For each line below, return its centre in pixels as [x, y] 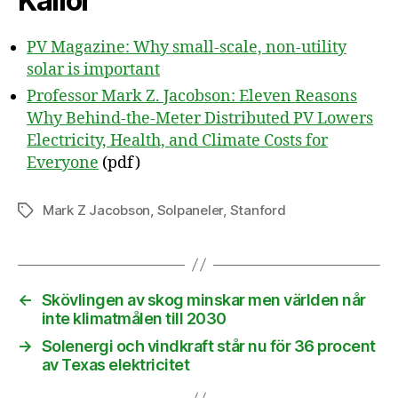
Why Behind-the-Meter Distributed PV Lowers [200, 118]
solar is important [93, 69]
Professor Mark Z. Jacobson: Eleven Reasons [192, 96]
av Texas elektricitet [115, 364]
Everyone [63, 163]
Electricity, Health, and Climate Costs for [177, 140]
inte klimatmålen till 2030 [134, 318]
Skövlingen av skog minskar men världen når [203, 299]
